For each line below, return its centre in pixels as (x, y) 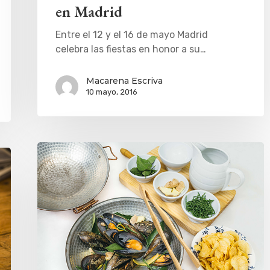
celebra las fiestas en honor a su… (131, 49)
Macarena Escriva (124, 81)
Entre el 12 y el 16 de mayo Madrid (132, 35)
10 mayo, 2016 (112, 92)
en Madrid (89, 12)
